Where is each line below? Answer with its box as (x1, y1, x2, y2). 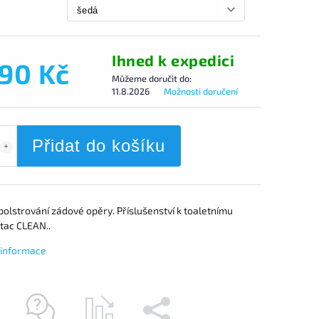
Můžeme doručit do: (112, 73, 192, 84)
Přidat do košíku (32, 136, 165, 155)
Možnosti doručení (164, 85, 239, 97)
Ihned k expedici (112, 51, 235, 69)
